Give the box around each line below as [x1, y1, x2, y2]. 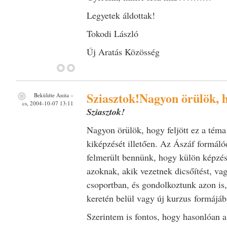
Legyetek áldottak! [86, 9, 155, 21]
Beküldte [32, 91, 56, 99]
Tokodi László [86, 27, 138, 40]
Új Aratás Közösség [86, 45, 160, 58]
